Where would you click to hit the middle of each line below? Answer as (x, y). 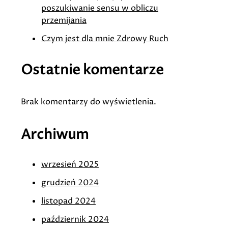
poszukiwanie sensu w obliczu (100, 8)
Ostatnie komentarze (92, 70)
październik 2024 (75, 220)
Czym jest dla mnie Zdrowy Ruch (105, 39)
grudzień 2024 (70, 183)
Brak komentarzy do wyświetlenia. (89, 102)
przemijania (64, 21)
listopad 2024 (68, 201)
